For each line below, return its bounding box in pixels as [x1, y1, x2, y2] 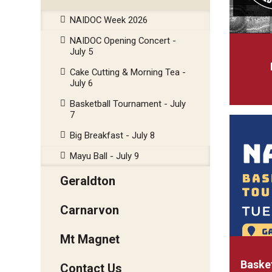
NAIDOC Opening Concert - [70, 35, 176, 46]
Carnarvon [60, 203, 119, 217]
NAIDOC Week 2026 [70, 15, 148, 25]
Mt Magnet [60, 232, 120, 246]
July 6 [70, 78, 93, 89]
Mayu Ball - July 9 [70, 151, 139, 161]
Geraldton [60, 174, 115, 188]
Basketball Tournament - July [70, 98, 186, 109]
